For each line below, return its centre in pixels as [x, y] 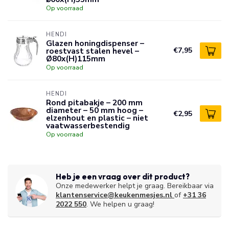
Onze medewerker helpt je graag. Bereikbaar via [135, 186]
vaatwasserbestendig [88, 125]
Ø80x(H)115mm [76, 59]
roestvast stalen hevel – [93, 51]
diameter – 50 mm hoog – [95, 110]
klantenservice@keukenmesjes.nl [114, 195]
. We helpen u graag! [120, 204]
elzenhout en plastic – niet [97, 118]
